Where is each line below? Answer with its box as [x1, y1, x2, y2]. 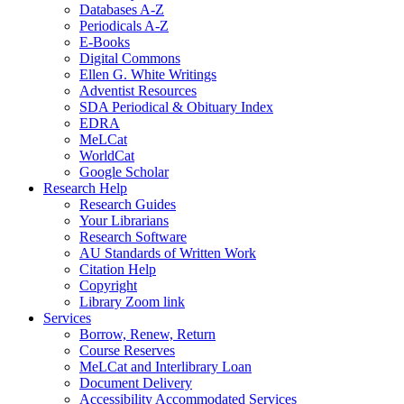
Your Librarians [79, 212, 169, 228]
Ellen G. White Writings [79, 66, 216, 82]
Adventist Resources [79, 82, 197, 98]
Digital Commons [79, 50, 180, 66]
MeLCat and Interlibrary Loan [79, 358, 252, 374]
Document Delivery [79, 374, 192, 390]
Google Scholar [79, 163, 169, 179]
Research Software [79, 228, 187, 244]
